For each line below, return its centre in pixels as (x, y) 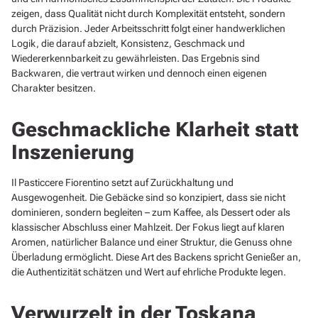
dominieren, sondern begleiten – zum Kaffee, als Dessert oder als (151, 213)
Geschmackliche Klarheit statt (155, 130)
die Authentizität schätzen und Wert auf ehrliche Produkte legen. (149, 272)
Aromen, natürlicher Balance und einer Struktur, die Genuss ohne (152, 242)
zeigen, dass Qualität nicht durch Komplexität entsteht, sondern (148, 14)
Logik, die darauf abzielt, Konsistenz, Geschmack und (128, 44)
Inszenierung (73, 153)
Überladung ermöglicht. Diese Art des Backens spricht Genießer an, (156, 257)
